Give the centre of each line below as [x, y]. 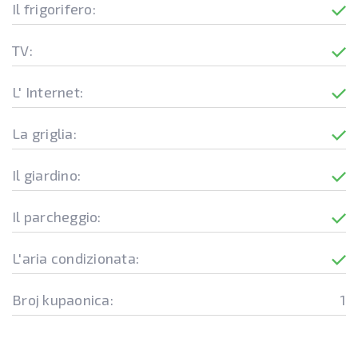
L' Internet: [48, 92]
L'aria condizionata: [76, 258]
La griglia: [44, 133]
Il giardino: [46, 175]
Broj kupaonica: [63, 300]
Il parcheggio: [57, 217]
